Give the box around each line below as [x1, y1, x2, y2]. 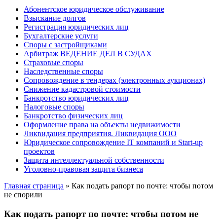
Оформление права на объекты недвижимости [24, 120, 181, 129]
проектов [24, 147, 55, 155]
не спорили [4, 190, 42, 199]
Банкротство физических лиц [24, 111, 123, 120]
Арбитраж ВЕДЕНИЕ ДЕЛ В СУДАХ [24, 49, 152, 58]
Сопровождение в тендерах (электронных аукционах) [24, 76, 205, 84]
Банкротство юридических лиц [24, 94, 129, 102]
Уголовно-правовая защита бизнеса [24, 165, 143, 173]
